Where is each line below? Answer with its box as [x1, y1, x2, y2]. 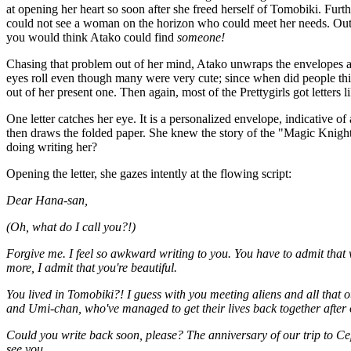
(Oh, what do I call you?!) [6, 220, 136, 233]
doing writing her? [6, 140, 97, 154]
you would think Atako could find [6, 31, 177, 44]
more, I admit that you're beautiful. [6, 261, 177, 274]
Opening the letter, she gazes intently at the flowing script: [6, 167, 291, 180]
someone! [177, 31, 225, 44]
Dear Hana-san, [6, 194, 88, 207]
